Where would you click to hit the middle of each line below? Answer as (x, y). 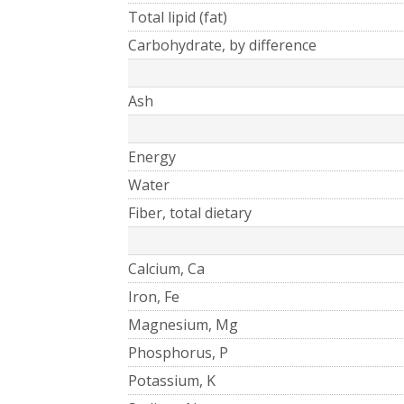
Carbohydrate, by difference (222, 45)
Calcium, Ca (166, 268)
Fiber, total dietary (190, 212)
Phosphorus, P (178, 352)
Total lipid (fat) (178, 17)
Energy (152, 156)
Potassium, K (172, 380)
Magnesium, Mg (183, 324)
